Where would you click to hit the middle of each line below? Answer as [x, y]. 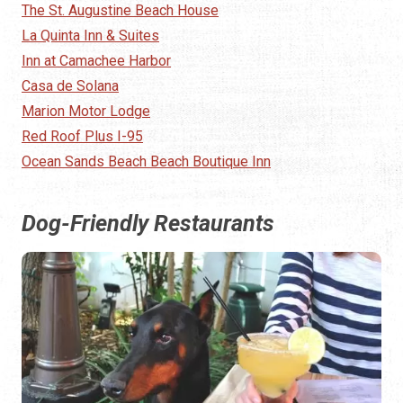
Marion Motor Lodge [86, 112]
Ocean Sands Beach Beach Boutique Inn [146, 162]
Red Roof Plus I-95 [82, 137]
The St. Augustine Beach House [120, 11]
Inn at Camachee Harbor [96, 61]
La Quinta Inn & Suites [90, 36]
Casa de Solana [70, 86]
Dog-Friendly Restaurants [148, 224]
